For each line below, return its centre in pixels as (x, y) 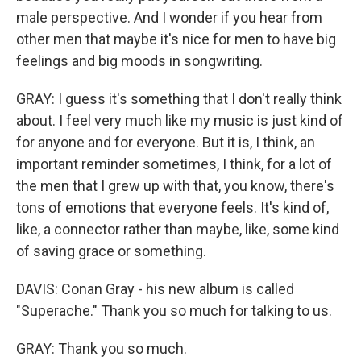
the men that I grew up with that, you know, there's (175, 186)
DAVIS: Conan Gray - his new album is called (155, 289)
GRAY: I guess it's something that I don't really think (179, 99)
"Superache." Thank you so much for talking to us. (174, 311)
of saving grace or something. (111, 251)
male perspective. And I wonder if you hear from (169, 17)
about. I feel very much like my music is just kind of (180, 120)
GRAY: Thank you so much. (102, 349)
